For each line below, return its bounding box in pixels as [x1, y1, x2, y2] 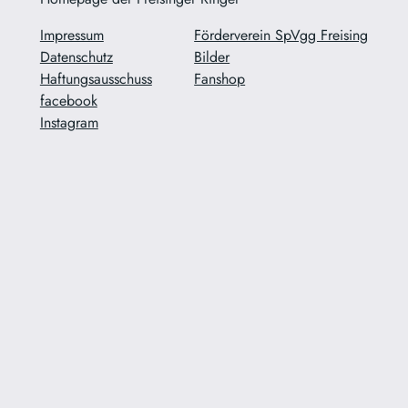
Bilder [194, 46, 230, 67]
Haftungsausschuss [39, 67, 152, 89]
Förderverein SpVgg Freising [194, 24, 369, 46]
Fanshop [194, 67, 246, 89]
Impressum [39, 24, 104, 46]
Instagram [39, 111, 98, 133]
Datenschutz [39, 46, 113, 67]
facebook [39, 89, 97, 111]
